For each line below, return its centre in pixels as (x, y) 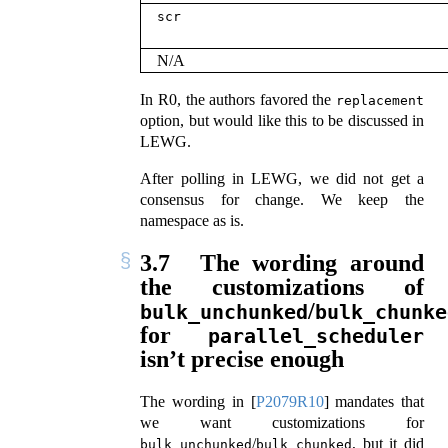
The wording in (195, 402)
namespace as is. (192, 221)
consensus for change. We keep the (282, 200)
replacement (380, 101)
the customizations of (282, 287)
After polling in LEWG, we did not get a (282, 179)
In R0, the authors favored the (238, 100)
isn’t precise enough (242, 359)
